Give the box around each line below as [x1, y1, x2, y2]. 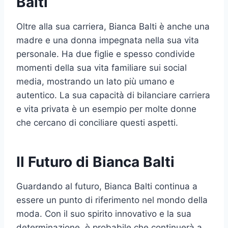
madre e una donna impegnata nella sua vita [16, 35, 199, 45]
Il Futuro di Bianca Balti [16, 153, 175, 170]
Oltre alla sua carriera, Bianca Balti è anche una [16, 21, 210, 32]
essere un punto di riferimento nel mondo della [16, 194, 208, 205]
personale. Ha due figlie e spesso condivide [16, 48, 195, 59]
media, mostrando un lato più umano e [16, 76, 175, 87]
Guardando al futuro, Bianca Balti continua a [16, 181, 197, 191]
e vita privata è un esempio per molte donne [16, 103, 196, 114]
